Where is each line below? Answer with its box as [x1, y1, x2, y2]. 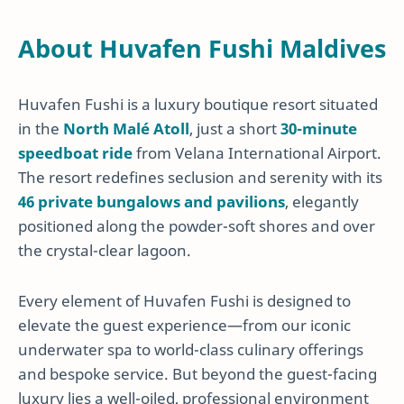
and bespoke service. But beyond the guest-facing [18, 363, 377, 384]
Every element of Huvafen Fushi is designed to [18, 289, 351, 311]
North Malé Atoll [63, 118, 189, 140]
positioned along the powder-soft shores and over [18, 216, 375, 237]
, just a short [189, 118, 280, 140]
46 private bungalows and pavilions [18, 191, 285, 213]
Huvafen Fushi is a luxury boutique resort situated [18, 94, 378, 115]
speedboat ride [18, 142, 133, 164]
